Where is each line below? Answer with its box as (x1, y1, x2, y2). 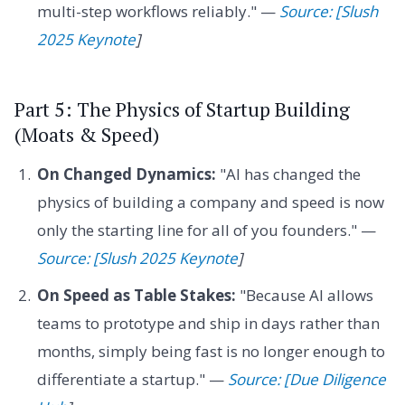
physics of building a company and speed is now (36, 192, 384, 213)
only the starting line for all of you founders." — (36, 220, 376, 241)
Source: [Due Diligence (227, 369, 386, 391)
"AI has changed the (215, 164, 361, 185)
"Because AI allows (235, 285, 373, 306)
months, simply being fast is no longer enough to (36, 341, 385, 363)
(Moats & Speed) (14, 122, 159, 148)
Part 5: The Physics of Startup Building (14, 97, 350, 123)
